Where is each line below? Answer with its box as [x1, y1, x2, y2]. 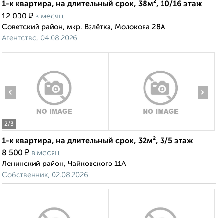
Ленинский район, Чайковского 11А [2, 160, 126, 168]
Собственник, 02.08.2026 [2, 171, 88, 179]
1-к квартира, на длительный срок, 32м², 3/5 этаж [2, 137, 193, 145]
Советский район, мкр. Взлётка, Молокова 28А [2, 23, 165, 31]
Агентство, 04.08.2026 [2, 35, 77, 42]
